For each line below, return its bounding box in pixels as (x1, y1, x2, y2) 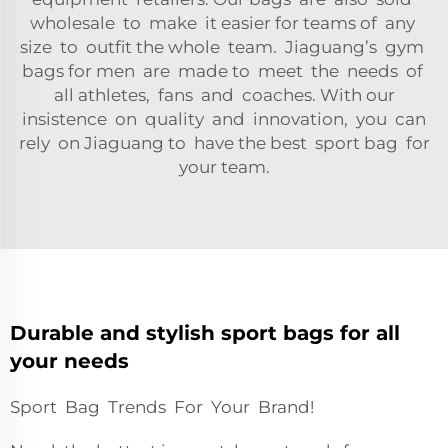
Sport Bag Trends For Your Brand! (10, 397, 314, 417)
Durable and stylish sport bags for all (10, 321, 400, 345)
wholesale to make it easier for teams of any (29, 13, 419, 33)
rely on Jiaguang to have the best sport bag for (18, 133, 430, 153)
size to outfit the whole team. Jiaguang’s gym (20, 37, 428, 57)
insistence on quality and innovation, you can (22, 109, 426, 129)
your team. (178, 157, 270, 177)
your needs (10, 349, 129, 373)
